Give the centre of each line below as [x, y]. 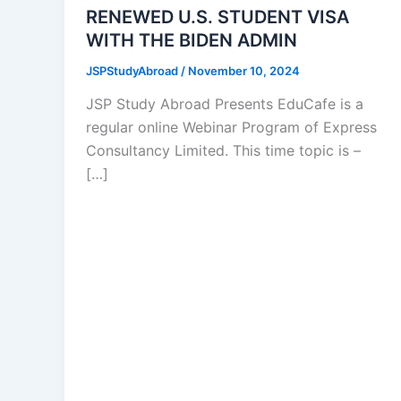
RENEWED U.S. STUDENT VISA [218, 17]
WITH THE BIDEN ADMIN [192, 40]
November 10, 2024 [244, 70]
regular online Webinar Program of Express [231, 128]
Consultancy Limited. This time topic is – [223, 151]
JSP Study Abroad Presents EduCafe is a [225, 104]
